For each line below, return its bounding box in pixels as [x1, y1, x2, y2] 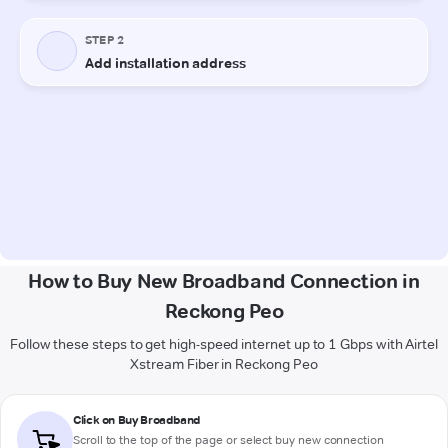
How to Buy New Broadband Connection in [28, 268, 420, 293]
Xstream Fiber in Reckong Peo [130, 354, 318, 373]
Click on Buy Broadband [73, 411, 201, 427]
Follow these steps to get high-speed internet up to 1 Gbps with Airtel [9, 334, 439, 353]
